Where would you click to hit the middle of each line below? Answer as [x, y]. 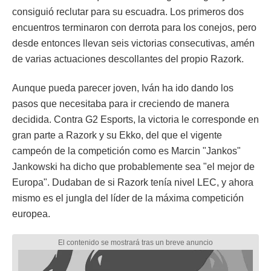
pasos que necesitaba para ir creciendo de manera [121, 103]
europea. [31, 214]
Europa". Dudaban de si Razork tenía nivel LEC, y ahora [133, 182]
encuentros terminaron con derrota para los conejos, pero [134, 27]
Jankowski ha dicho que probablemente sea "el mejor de [133, 166]
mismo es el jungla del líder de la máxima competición [128, 198]
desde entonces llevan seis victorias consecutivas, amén [133, 43]
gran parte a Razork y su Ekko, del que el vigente [117, 135]
